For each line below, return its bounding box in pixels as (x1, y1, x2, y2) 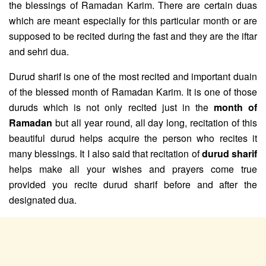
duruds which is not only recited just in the (9, 100, 214, 114)
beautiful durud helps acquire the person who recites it (9, 131, 257, 145)
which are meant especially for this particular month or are (9, 13, 257, 27)
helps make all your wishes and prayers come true (9, 161, 257, 176)
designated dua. (9, 192, 77, 207)
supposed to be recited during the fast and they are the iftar (9, 28, 257, 43)
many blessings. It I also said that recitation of (9, 146, 202, 160)
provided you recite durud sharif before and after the (9, 177, 257, 191)
